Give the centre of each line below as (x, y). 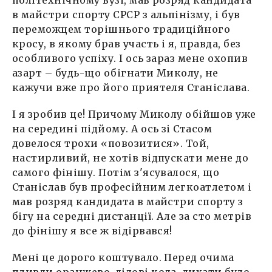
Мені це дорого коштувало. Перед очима (123, 257)
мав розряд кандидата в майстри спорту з (128, 201)
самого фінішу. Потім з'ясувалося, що (116, 172)
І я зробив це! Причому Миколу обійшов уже (134, 114)
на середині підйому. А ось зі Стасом (112, 128)
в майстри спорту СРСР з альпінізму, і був (126, 14)
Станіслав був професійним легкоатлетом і (132, 187)
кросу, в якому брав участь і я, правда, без (127, 43)
